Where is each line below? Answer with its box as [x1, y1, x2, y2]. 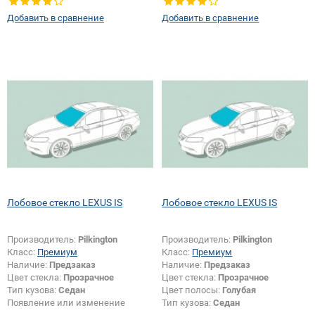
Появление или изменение [7, 297, 125, 309]
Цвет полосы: [162, 285, 223, 296]
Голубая [222, 285, 257, 296]
